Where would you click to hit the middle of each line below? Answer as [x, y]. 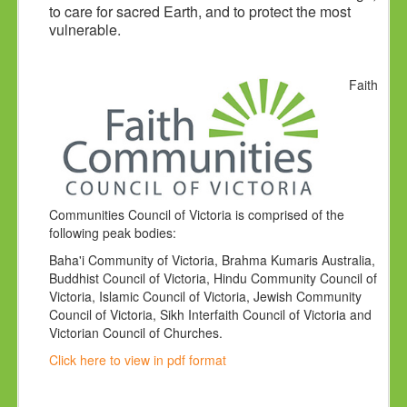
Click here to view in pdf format [138, 359]
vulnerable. [85, 30]
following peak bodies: [113, 232]
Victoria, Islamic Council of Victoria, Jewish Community [206, 296]
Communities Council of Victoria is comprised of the [197, 214]
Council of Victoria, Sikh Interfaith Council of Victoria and [211, 314]
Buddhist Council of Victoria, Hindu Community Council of [213, 278]
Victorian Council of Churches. [136, 332]
